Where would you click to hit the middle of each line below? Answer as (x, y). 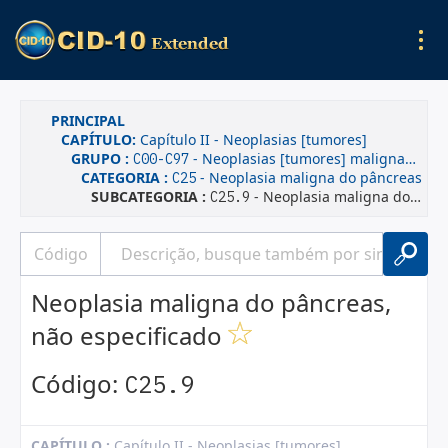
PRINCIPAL (88, 120)
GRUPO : (102, 158)
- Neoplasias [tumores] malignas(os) (297, 158)
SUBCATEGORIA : (150, 196)
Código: (77, 383)
